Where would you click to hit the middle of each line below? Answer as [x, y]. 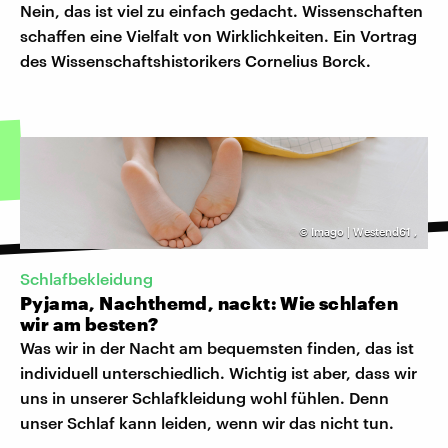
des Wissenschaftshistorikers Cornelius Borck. [195, 60]
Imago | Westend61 [361, 231]
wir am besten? [89, 324]
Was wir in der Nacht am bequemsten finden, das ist [217, 348]
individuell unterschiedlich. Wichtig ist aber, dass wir [218, 373]
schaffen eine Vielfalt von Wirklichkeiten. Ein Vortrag [218, 35]
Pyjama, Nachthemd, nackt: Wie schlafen [209, 303]
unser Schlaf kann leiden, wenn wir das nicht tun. [207, 423]
